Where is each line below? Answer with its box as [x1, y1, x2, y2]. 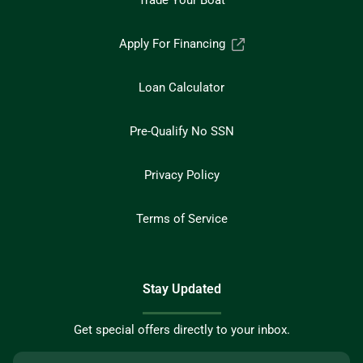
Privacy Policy [143, 168, 220, 183]
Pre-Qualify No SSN [129, 124, 234, 139]
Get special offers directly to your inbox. [73, 322, 290, 338]
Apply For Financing [118, 36, 225, 52]
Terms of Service [135, 211, 228, 227]
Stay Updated [142, 281, 221, 297]
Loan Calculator [139, 80, 224, 96]
